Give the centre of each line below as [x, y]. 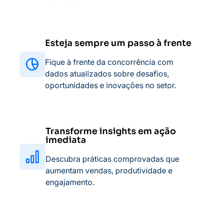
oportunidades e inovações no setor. [111, 85]
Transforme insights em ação [111, 131]
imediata [66, 140]
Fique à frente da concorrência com [109, 62]
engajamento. [70, 182]
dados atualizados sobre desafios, [107, 74]
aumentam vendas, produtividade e [109, 170]
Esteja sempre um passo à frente [118, 43]
